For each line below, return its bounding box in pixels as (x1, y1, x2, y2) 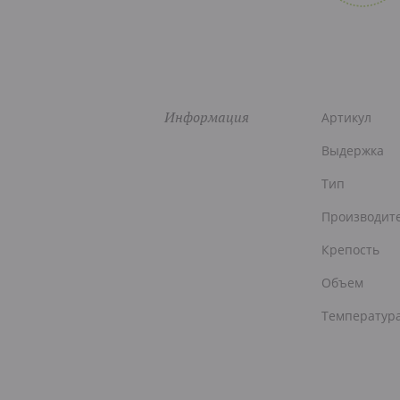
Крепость (321, 242, 379, 258)
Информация (164, 107, 249, 127)
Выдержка (321, 143, 384, 159)
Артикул (321, 110, 371, 126)
